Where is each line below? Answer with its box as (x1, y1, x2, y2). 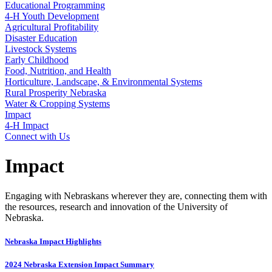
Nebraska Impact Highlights (5, 237, 101, 246)
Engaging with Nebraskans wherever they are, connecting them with (5, 190, 267, 201)
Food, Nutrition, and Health (5, 66, 111, 76)
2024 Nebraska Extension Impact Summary (5, 260, 154, 270)
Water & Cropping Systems (5, 98, 110, 109)
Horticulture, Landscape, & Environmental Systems (5, 76, 202, 87)
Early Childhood (5, 55, 69, 65)
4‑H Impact (5, 120, 49, 131)
